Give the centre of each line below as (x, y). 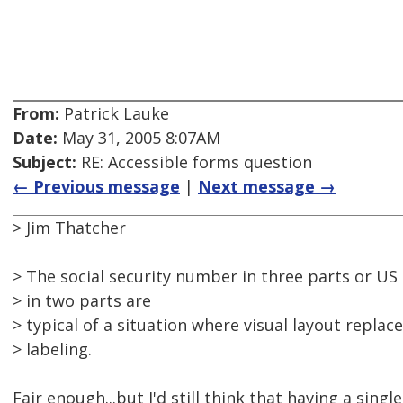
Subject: (45, 162)
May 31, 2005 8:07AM (139, 138)
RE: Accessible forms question (194, 162)
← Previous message (96, 187)
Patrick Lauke (114, 114)
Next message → (267, 187)
